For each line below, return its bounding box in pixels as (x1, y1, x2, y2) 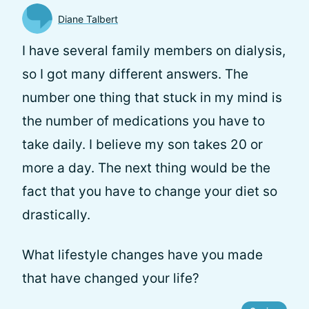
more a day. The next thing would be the (22, 160, 270, 176)
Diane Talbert (58, 12, 118, 25)
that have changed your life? (22, 270, 199, 286)
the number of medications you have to (22, 113, 265, 129)
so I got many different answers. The (22, 66, 248, 82)
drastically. (22, 207, 90, 223)
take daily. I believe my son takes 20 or (22, 137, 263, 152)
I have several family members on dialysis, (22, 43, 286, 59)
